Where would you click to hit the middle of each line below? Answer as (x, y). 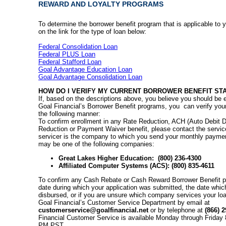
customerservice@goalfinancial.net (94, 210)
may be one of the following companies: (96, 144)
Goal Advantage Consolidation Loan (90, 77)
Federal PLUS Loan (67, 54)
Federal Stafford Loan (70, 62)
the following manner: (69, 114)
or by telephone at (177, 210)
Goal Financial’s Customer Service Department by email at (124, 202)
